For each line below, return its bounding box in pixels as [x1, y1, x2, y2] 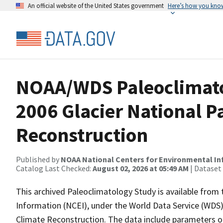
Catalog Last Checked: [16, 163, 93, 173]
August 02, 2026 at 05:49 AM [93, 163, 189, 173]
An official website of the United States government [28, 1, 164, 9]
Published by [16, 154, 61, 164]
